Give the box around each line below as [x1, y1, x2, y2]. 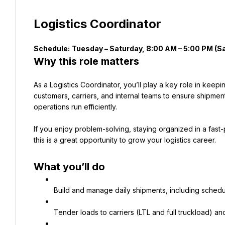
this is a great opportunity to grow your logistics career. [34, 136, 216, 144]
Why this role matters [34, 55, 139, 67]
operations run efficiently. [34, 102, 117, 111]
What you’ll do [34, 161, 105, 173]
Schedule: [34, 44, 70, 53]
